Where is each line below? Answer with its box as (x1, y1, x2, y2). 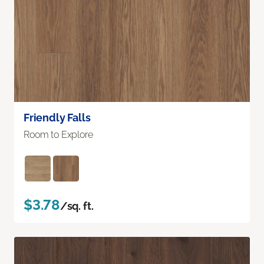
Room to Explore (24, 128, 93, 140)
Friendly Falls (24, 111, 91, 124)
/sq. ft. (60, 199, 94, 212)
